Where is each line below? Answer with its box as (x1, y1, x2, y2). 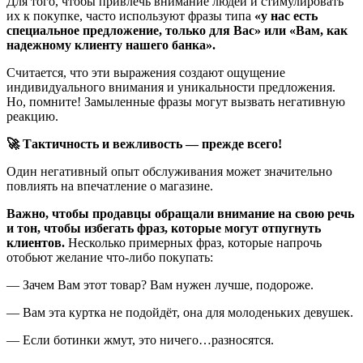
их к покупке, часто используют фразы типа (6, 9, 251, 23)
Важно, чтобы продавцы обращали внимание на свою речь (6, 207, 354, 221)
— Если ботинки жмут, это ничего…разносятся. (6, 333, 274, 348)
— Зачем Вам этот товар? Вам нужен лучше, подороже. (6, 278, 314, 293)
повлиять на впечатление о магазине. (6, 179, 213, 194)
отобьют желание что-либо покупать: (6, 250, 213, 265)
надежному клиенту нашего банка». (6, 38, 216, 53)
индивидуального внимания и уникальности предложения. (6, 80, 335, 95)
